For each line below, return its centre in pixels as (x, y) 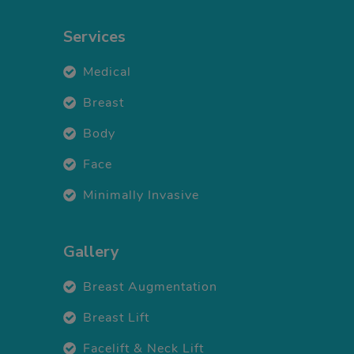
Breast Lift (116, 317)
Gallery (91, 251)
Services (94, 36)
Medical (107, 72)
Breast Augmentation (150, 286)
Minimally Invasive (141, 195)
